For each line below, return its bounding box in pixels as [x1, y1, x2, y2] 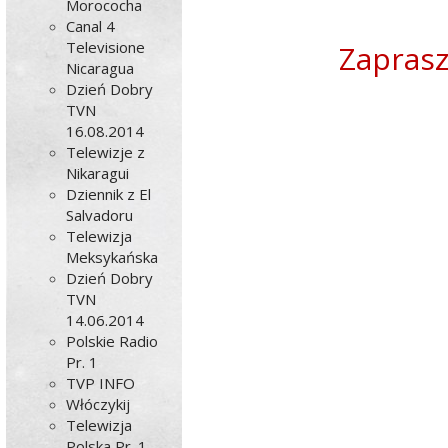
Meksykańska [66, 247, 159, 267]
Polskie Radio [66, 331, 159, 351]
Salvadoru [66, 205, 134, 225]
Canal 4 [66, 16, 116, 36]
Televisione [66, 37, 146, 57]
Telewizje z [66, 142, 146, 162]
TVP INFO [66, 373, 136, 393]
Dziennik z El [66, 184, 152, 204]
